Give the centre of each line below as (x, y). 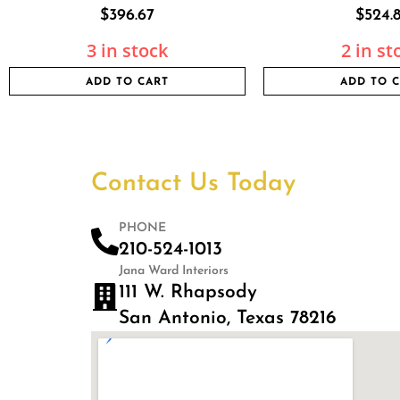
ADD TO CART (127, 82)
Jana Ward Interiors (174, 271)
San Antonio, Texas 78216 (228, 318)
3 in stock (127, 50)
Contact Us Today (193, 184)
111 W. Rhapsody (188, 292)
